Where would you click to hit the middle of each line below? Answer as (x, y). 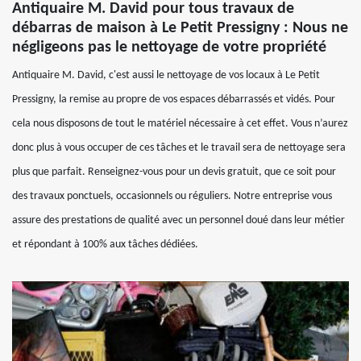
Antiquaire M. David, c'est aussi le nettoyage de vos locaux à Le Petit (166, 75)
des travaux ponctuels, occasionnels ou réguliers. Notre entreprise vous (172, 196)
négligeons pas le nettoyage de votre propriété (169, 47)
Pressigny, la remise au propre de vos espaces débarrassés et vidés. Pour (174, 99)
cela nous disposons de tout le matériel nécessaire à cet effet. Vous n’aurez (180, 123)
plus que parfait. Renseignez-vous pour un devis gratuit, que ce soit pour (174, 172)
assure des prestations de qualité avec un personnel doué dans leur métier (178, 220)
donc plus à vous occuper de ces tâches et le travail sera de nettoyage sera (179, 147)
